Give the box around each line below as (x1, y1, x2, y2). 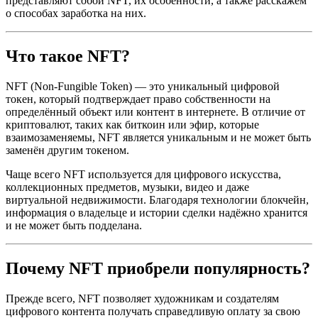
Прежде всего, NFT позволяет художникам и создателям (6, 292, 279, 305)
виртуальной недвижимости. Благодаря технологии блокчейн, (6, 194, 309, 207)
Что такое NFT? (6, 47, 130, 66)
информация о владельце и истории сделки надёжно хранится (6, 207, 307, 219)
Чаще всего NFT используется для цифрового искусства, (6, 168, 281, 181)
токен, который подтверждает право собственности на (6, 93, 270, 106)
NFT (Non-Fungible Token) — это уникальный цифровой (6, 80, 280, 93)
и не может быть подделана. (6, 219, 142, 232)
